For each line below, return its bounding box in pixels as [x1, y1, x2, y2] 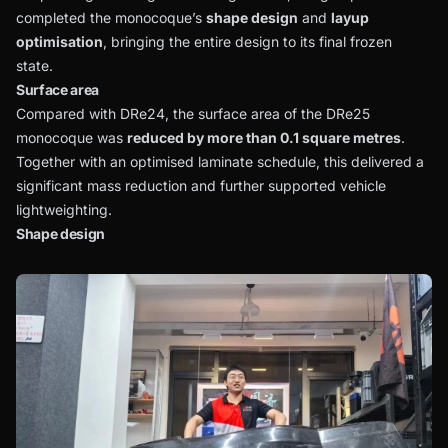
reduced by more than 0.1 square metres [127, 129, 401, 146]
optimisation [16, 33, 103, 50]
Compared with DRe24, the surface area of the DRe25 [16, 105, 370, 122]
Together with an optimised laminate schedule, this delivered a [16, 153, 424, 170]
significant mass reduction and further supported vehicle [16, 177, 386, 194]
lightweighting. [16, 201, 112, 218]
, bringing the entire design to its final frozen [103, 33, 392, 50]
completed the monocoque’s [16, 9, 206, 26]
